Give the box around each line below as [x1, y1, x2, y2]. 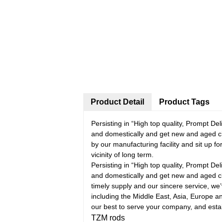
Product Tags [159, 98, 210, 106]
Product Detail [91, 98, 144, 106]
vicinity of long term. [91, 151, 154, 159]
